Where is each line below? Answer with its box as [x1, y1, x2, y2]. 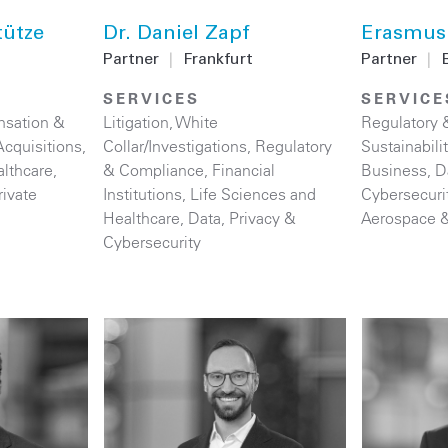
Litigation [103, 111, 170, 132]
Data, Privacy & [188, 207, 297, 228]
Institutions [103, 183, 183, 204]
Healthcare [103, 207, 181, 228]
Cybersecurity [103, 231, 202, 252]
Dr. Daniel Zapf [103, 24, 251, 45]
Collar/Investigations [103, 135, 248, 156]
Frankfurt [183, 51, 254, 68]
